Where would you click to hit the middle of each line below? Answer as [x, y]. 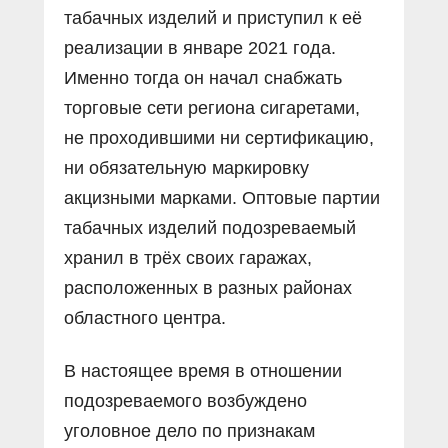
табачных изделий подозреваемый [210, 227]
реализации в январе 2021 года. [200, 47]
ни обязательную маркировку [186, 167]
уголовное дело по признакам [189, 430]
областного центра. [145, 317]
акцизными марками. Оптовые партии [222, 197]
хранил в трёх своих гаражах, [188, 257]
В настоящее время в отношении [203, 370]
